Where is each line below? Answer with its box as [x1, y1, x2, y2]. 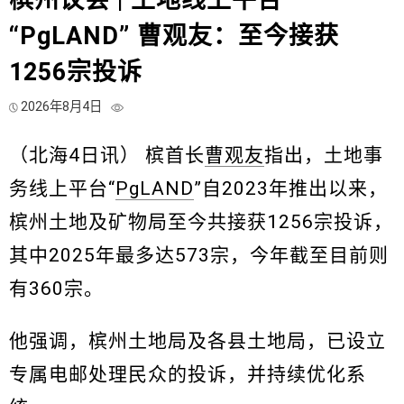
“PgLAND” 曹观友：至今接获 [9, 22, 339, 51]
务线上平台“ [9, 178, 115, 200]
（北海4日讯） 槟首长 [9, 144, 205, 167]
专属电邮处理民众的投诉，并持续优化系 [9, 363, 366, 386]
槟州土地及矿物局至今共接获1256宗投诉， [9, 211, 393, 234]
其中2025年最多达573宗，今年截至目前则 [9, 244, 389, 267]
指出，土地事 [264, 144, 383, 167]
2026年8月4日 [21, 99, 103, 115]
